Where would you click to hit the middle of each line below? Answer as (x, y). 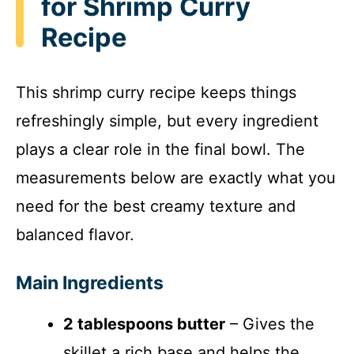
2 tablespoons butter (144, 324)
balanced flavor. (75, 235)
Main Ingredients (90, 283)
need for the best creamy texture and (156, 207)
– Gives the (270, 324)
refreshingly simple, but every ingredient (167, 121)
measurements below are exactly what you (176, 178)
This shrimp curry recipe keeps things (156, 93)
